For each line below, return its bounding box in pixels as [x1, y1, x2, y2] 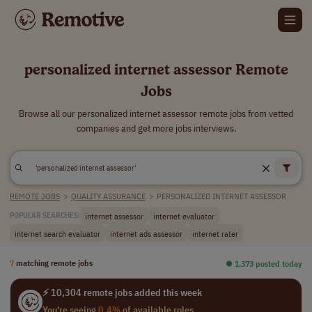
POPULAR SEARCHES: [10, 210, 80, 220]
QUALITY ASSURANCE [70, 191, 146, 201]
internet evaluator [153, 210, 214, 221]
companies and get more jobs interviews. [76, 122, 236, 134]
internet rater [192, 227, 238, 239]
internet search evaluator [15, 227, 100, 239]
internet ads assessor [110, 227, 182, 239]
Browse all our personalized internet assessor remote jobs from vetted [19, 107, 293, 120]
